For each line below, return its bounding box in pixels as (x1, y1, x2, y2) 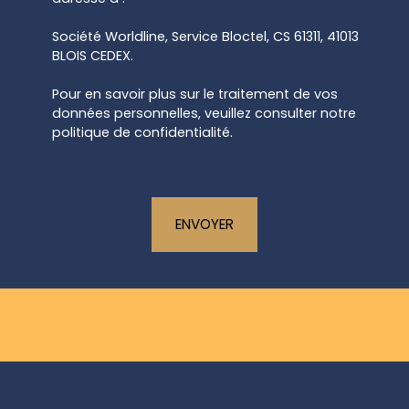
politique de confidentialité (52, 122, 230, 142)
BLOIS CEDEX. (52, 46, 133, 65)
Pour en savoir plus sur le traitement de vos (52, 84, 338, 103)
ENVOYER (175, 214, 234, 234)
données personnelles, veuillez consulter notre (52, 103, 356, 122)
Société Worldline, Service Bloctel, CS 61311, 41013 (52, 26, 359, 46)
